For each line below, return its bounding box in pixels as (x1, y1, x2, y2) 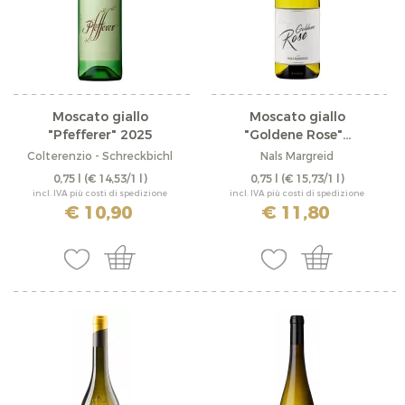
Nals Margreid (260, 149, 334, 165)
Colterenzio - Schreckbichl (27, 149, 174, 165)
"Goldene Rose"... (243, 127, 351, 145)
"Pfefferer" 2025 (47, 127, 153, 145)
